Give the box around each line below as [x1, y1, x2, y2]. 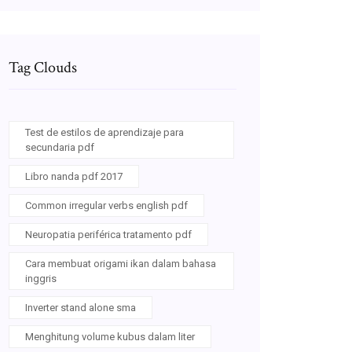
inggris [25, 273, 57, 284]
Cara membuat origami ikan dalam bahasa [25, 258, 216, 269]
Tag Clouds [9, 57, 77, 78]
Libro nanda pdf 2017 [25, 170, 123, 182]
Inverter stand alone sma [25, 302, 136, 313]
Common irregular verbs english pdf [25, 200, 188, 211]
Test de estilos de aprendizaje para [25, 126, 184, 138]
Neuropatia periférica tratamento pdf [25, 229, 192, 240]
